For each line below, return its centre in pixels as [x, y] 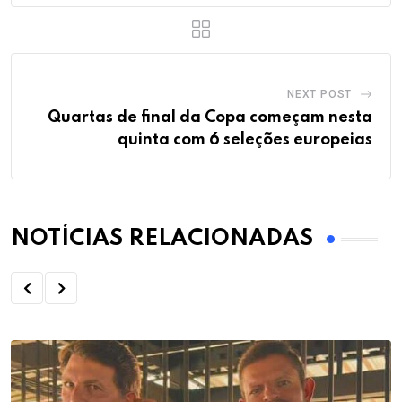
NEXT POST [319, 95]
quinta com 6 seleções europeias [245, 140]
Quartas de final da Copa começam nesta [210, 118]
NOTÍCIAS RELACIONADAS [162, 240]
